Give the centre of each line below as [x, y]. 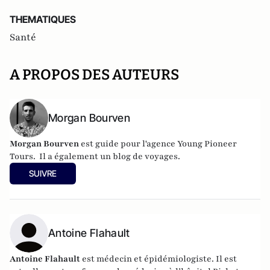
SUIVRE [43, 173]
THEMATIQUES [43, 19]
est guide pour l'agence [128, 144]
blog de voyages [145, 156]
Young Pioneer [207, 144]
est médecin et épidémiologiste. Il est [159, 259]
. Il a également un [73, 156]
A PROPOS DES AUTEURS [94, 75]
